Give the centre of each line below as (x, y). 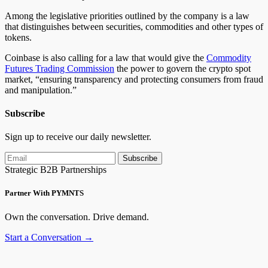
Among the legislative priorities (65, 16)
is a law (234, 16)
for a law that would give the (150, 57)
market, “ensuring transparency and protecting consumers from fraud (134, 79)
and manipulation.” (41, 90)
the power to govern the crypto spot (182, 68)
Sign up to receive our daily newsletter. (78, 137)
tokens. (18, 37)
